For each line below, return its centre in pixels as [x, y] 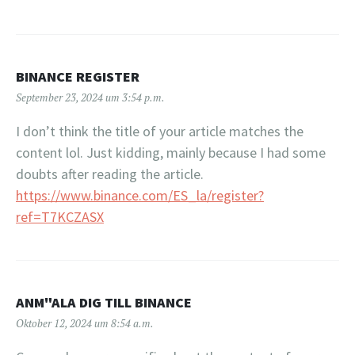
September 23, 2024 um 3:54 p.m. [90, 97]
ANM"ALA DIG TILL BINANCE [104, 302]
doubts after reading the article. [110, 174]
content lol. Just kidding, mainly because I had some [171, 152]
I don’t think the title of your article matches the [160, 131]
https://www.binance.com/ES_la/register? [140, 195]
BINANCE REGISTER [78, 76]
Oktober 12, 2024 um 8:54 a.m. [85, 323]
